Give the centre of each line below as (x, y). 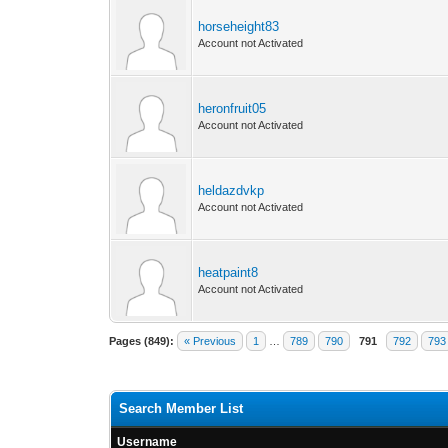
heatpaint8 (228, 272)
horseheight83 (239, 26)
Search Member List (181, 408)
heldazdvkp (231, 190)
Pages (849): (142, 341)
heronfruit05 (232, 108)
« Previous (210, 341)
